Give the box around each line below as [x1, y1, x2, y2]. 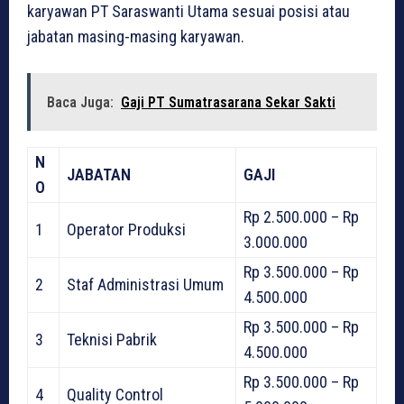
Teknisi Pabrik [67, 330, 157, 350]
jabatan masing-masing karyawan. [27, 27, 244, 47]
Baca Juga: [47, 94, 114, 112]
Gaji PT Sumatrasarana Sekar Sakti [121, 94, 335, 112]
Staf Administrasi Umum [67, 275, 224, 295]
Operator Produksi [67, 220, 186, 240]
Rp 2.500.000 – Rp [243, 207, 359, 227]
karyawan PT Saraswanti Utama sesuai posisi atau [27, 2, 350, 22]
